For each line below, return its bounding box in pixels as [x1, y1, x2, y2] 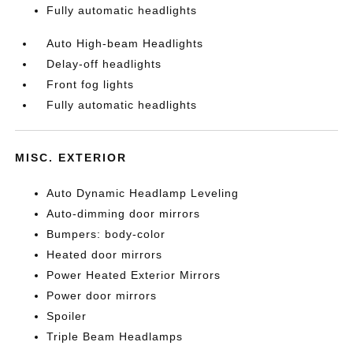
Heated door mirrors [46, 247, 163, 261]
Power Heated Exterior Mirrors [46, 268, 221, 281]
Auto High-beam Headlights [46, 36, 204, 50]
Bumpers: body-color [46, 227, 166, 240]
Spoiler [46, 309, 87, 322]
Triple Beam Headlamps [46, 329, 184, 343]
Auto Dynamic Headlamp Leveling [46, 186, 240, 199]
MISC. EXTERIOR [15, 150, 128, 164]
